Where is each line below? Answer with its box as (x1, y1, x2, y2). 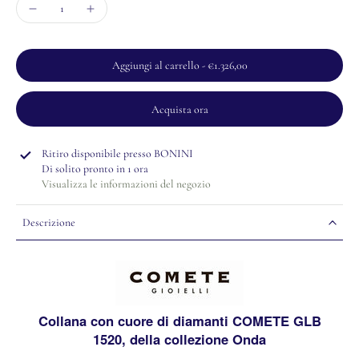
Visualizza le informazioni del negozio (42, 177, 211, 191)
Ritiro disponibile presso (42, 147, 154, 160)
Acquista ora (151, 102, 208, 116)
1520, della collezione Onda (93, 329, 266, 349)
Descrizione (22, 216, 75, 229)
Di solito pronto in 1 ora (42, 162, 148, 175)
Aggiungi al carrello (111, 58, 202, 72)
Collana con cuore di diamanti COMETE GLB (38, 310, 321, 330)
